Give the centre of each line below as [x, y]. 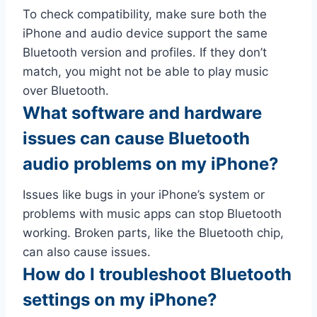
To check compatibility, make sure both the [145, 15]
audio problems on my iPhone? [151, 164]
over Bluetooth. [66, 91]
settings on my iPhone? [120, 300]
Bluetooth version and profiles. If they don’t [145, 53]
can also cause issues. [87, 252]
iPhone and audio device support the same [145, 34]
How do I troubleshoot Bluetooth [157, 275]
